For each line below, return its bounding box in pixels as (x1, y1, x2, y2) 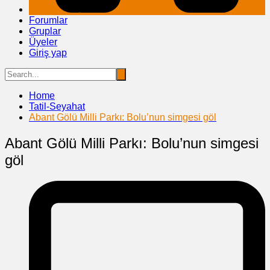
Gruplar (29, 25, 61, 36)
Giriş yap (29, 47, 67, 58)
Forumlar (29, 14, 67, 25)
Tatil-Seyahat (29, 101, 85, 111)
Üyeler (29, 36, 57, 47)
